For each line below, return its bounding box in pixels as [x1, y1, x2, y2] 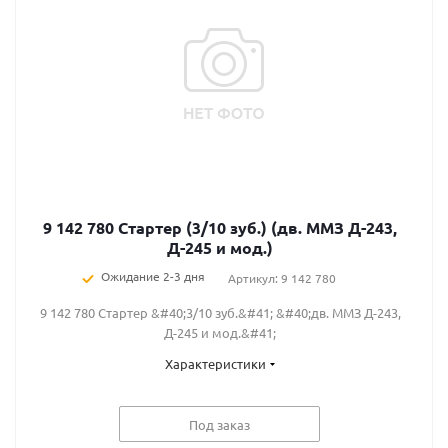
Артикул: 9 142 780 [228, 270, 336, 286]
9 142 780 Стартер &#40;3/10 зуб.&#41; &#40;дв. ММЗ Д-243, [39, 304, 401, 321]
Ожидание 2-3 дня [101, 268, 205, 284]
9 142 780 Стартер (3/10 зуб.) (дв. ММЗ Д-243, [43, 217, 397, 238]
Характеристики [164, 355, 266, 372]
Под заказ [189, 415, 250, 433]
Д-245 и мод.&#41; [164, 324, 276, 341]
